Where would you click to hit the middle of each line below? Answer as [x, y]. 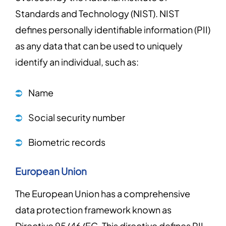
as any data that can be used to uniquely [99, 46]
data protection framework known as [93, 210]
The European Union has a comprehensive [103, 193]
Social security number [77, 117]
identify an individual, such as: [77, 62]
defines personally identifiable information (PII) [113, 30]
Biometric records [67, 142]
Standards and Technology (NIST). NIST [97, 13]
